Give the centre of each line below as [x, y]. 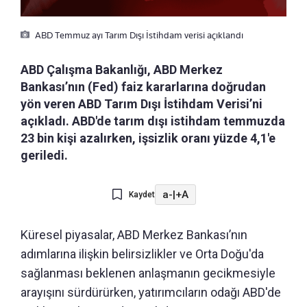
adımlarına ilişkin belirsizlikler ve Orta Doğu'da [142, 254]
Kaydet [142, 195]
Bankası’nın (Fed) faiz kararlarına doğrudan [143, 87]
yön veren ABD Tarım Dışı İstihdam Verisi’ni [142, 104]
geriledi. [44, 156]
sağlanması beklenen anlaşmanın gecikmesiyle [148, 273]
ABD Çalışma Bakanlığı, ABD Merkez [122, 70]
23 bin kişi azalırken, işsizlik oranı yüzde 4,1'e [148, 138]
